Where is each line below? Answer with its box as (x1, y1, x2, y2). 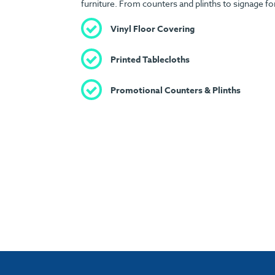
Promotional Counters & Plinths (110, 83, 241, 97)
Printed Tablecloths (110, 53, 190, 66)
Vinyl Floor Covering (110, 22, 195, 36)
